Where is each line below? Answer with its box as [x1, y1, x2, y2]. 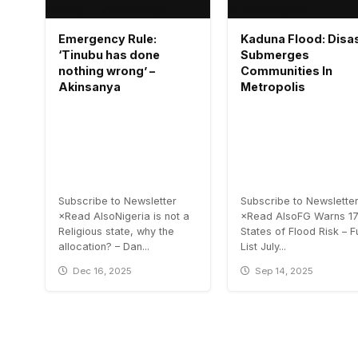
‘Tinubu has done [58, 48, 160, 62]
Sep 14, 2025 [255, 265, 314, 277]
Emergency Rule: [58, 32, 157, 46]
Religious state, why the [58, 225, 174, 238]
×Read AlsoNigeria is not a [58, 210, 189, 223]
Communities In [241, 64, 332, 78]
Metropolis [241, 80, 305, 94]
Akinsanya [58, 80, 121, 94]
